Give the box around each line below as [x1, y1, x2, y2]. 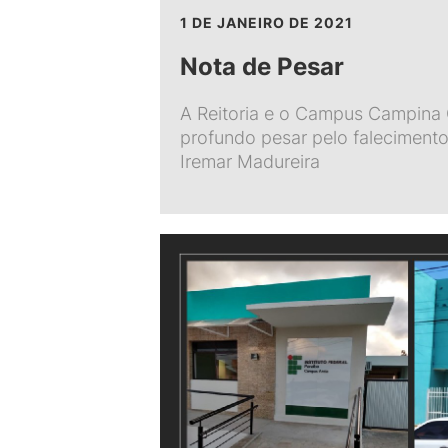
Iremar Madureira [180, 151, 320, 173]
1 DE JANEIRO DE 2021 [180, 14, 353, 32]
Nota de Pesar [180, 52, 344, 82]
